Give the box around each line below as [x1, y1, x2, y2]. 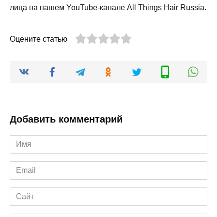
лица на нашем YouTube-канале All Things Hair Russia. [10, 3, 206, 12]
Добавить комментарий [10, 113, 123, 124]
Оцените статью [10, 34, 67, 43]
